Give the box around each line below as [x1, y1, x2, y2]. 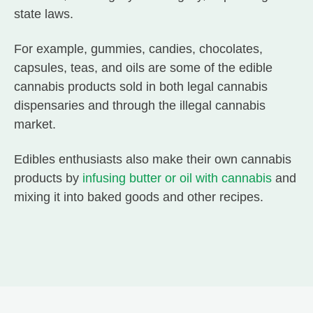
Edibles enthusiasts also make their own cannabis [14, 152, 291, 167]
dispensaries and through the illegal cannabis [14, 98, 265, 112]
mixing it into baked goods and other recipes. [14, 190, 263, 205]
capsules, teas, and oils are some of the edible [14, 60, 272, 75]
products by [14, 171, 82, 186]
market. [14, 117, 56, 131]
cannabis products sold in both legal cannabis [14, 79, 268, 94]
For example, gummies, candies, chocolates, [14, 41, 263, 56]
